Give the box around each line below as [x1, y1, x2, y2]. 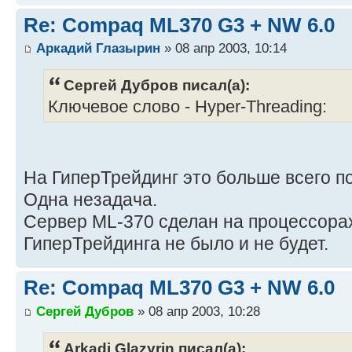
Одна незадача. [24, 189, 157, 211]
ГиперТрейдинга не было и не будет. [24, 233, 328, 255]
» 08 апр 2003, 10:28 [134, 302, 260, 319]
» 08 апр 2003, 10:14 [160, 40, 287, 57]
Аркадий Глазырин [36, 40, 160, 57]
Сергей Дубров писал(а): [64, 76, 250, 94]
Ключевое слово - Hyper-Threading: [48, 97, 327, 117]
